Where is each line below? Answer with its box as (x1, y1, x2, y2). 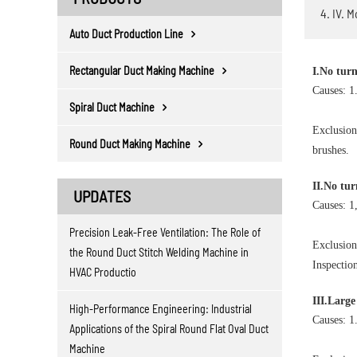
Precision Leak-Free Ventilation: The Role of (69, 226, 261, 239)
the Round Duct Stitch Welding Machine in (69, 245, 249, 259)
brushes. (312, 144, 349, 156)
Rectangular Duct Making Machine (69, 64, 214, 77)
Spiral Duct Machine (69, 100, 155, 114)
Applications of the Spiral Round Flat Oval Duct (69, 322, 269, 335)
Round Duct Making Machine (69, 137, 190, 151)
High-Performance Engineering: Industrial (69, 302, 252, 316)
